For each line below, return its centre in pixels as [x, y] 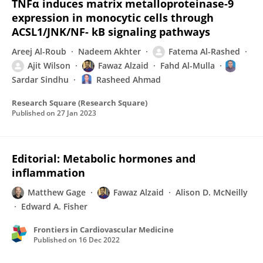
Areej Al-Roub [39, 51]
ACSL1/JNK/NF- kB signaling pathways [111, 32]
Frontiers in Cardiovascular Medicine [104, 230]
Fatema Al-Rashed [204, 51]
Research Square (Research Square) [80, 103]
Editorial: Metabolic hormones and [104, 159]
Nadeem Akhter [109, 51]
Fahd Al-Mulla [188, 65]
